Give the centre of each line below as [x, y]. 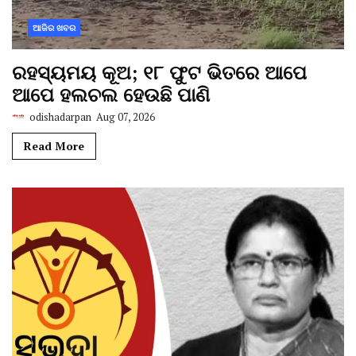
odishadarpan [59, 117]
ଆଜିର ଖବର [54, 28]
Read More [54, 146]
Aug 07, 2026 [124, 117]
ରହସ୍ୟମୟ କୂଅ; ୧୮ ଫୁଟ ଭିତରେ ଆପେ [159, 73]
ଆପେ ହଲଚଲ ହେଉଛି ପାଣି [111, 95]
